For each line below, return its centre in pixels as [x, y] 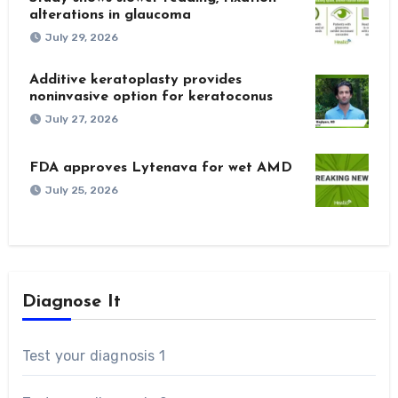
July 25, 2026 [81, 190]
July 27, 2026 [81, 119]
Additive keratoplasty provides [135, 80]
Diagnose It [71, 302]
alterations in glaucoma [110, 16]
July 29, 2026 [81, 38]
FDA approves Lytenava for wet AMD [160, 167]
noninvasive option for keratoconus [151, 97]
